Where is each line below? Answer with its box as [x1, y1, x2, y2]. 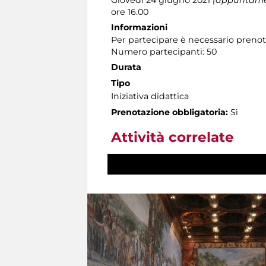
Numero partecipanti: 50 [111, 46, 217, 57]
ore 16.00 [111, 6, 148, 17]
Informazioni [111, 21, 167, 33]
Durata [111, 61, 141, 72]
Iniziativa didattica [111, 90, 189, 102]
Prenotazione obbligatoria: [111, 106, 228, 118]
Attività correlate [111, 128, 234, 145]
